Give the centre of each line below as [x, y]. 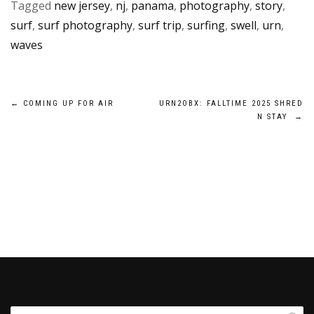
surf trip [160, 25]
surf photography [85, 25]
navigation [62, 140]
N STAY [276, 117]
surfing [206, 25]
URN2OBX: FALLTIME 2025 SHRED [231, 103]
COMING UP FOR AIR [67, 103]
